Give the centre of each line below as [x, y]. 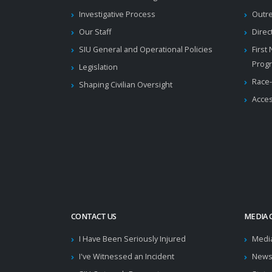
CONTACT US [94, 216]
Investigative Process [117, 14]
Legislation [98, 67]
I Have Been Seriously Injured [132, 239]
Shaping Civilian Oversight [126, 85]
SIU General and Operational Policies [146, 49]
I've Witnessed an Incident [127, 257]
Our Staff [95, 32]
